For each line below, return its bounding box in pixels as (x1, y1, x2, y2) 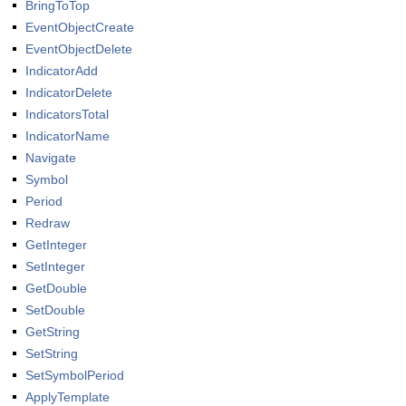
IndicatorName (25, 129, 110, 143)
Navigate (25, 150, 76, 165)
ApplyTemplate (25, 390, 110, 404)
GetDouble (25, 281, 87, 295)
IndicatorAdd (25, 63, 98, 78)
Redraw (25, 216, 70, 230)
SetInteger (25, 259, 85, 274)
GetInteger (25, 237, 87, 252)
